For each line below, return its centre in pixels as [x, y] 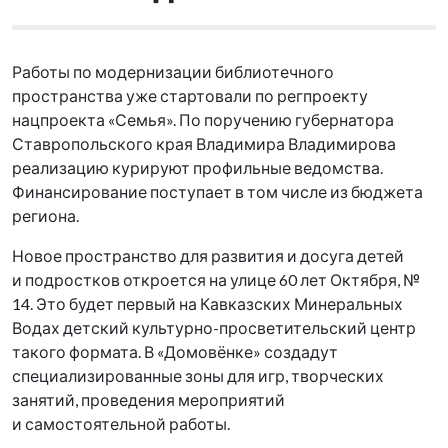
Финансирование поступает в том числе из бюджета [217, 191]
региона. [47, 215]
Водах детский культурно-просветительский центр [214, 327]
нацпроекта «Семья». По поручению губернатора [203, 119]
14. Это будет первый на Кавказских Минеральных [207, 303]
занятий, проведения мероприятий [148, 399]
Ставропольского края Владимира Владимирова [204, 143]
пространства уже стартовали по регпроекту [190, 95]
